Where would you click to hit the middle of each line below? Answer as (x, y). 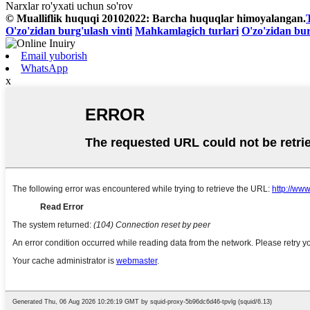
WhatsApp (44, 68)
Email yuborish (54, 55)
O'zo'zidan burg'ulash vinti (69, 30)
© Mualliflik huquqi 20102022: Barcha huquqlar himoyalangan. (156, 18)
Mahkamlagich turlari (187, 30)
